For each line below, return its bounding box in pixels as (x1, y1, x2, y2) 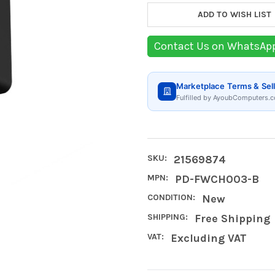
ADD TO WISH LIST (198, 9, 272, 20)
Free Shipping (194, 211, 270, 225)
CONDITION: (147, 192, 195, 203)
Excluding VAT (170, 231, 247, 245)
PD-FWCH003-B (174, 172, 259, 186)
